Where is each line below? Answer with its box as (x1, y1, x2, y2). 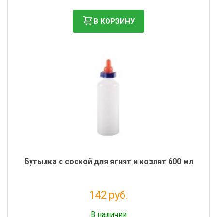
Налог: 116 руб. (88, 203, 129, 210)
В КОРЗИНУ (93, 16, 135, 26)
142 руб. (89, 189, 128, 201)
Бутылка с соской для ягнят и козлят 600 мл (24, 157, 193, 166)
